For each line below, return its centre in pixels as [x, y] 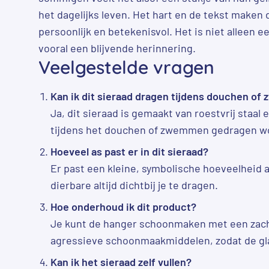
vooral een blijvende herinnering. [117, 48]
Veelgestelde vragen [126, 67]
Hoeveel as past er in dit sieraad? [129, 151]
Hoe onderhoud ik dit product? [123, 206]
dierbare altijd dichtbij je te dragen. [134, 185]
